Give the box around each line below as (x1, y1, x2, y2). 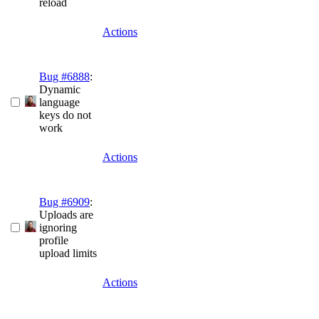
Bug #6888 (39, 70, 90, 83)
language (39, 96, 80, 109)
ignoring (39, 221, 77, 234)
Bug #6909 (39, 196, 90, 209)
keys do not (39, 109, 91, 122)
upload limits (39, 247, 97, 260)
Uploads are (39, 209, 93, 221)
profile (39, 234, 68, 247)
